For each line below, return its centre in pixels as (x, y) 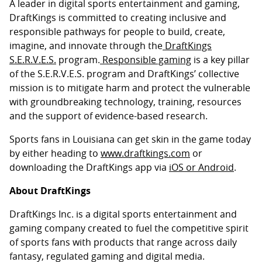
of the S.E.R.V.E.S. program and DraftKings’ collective (124, 74)
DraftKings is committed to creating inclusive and (118, 18)
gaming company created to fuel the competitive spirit (129, 228)
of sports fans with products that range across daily (123, 242)
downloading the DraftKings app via (89, 167)
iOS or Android (201, 167)
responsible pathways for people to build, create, (117, 32)
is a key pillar (220, 60)
